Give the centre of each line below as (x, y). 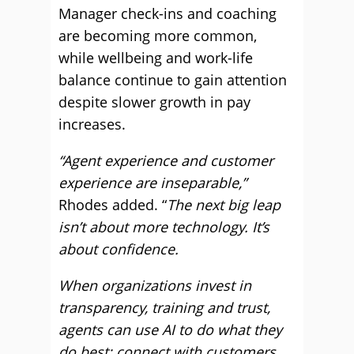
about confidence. (119, 249)
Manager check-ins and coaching (168, 13)
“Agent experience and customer (166, 160)
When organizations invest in (155, 285)
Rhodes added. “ (113, 205)
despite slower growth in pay (154, 102)
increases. (92, 124)
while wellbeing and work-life (156, 58)
